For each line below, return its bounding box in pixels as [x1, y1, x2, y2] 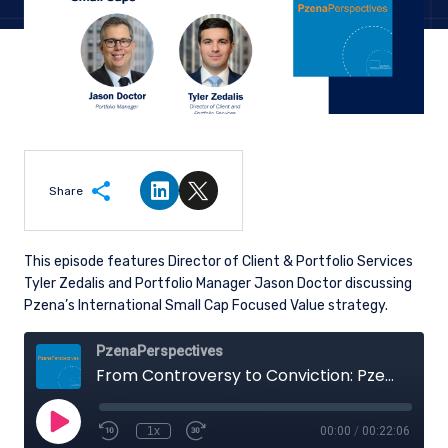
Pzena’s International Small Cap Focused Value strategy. [24, 297, 391, 314]
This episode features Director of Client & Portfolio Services [24, 253, 413, 270]
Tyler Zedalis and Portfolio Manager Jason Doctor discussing [24, 275, 412, 292]
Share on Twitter [197, 191, 323, 210]
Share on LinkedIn [158, 191, 293, 210]
